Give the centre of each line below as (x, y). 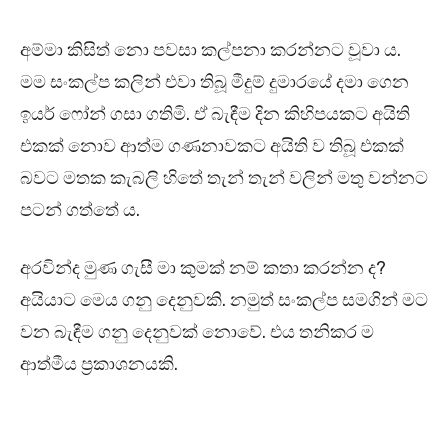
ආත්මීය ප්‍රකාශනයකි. (99, 364)
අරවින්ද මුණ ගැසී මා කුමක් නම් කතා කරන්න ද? (203, 268)
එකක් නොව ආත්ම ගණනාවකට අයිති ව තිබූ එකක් (212, 146)
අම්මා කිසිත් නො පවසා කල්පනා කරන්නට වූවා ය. (210, 50)
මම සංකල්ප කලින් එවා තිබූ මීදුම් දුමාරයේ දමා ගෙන (214, 82)
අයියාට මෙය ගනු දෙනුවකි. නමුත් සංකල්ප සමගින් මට (224, 300)
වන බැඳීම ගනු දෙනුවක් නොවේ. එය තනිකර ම (197, 332)
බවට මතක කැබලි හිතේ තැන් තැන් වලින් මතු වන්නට (224, 178)
